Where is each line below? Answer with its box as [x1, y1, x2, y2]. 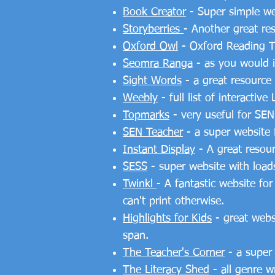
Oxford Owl [123, 41, 178, 52]
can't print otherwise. [123, 196, 224, 207]
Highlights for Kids [123, 213, 212, 224]
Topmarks [123, 110, 169, 121]
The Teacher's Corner [123, 247, 225, 258]
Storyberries [123, 24, 184, 35]
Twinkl [123, 179, 157, 190]
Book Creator [123, 7, 186, 18]
